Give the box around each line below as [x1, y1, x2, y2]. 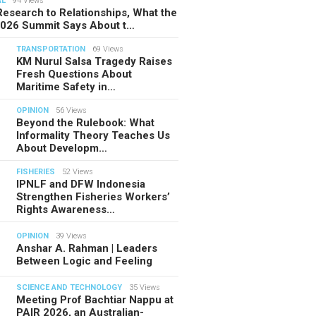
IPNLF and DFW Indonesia [16, 178, 146, 191]
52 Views [62, 167, 94, 177]
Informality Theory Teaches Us [16, 129, 171, 142]
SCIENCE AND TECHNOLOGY [16, 283, 123, 293]
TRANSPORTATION [16, 44, 86, 54]
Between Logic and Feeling [16, 255, 153, 268]
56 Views [56, 106, 87, 116]
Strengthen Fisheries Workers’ [16, 190, 171, 204]
